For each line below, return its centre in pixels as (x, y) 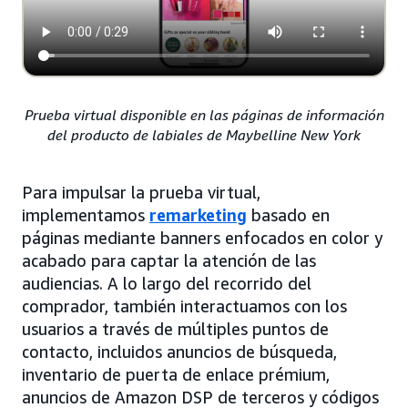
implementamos (86, 214)
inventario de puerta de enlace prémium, (176, 374)
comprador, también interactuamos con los (184, 306)
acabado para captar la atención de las (169, 260)
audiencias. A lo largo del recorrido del (167, 283)
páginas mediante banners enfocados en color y (202, 237)
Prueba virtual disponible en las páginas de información (204, 114)
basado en (288, 214)
